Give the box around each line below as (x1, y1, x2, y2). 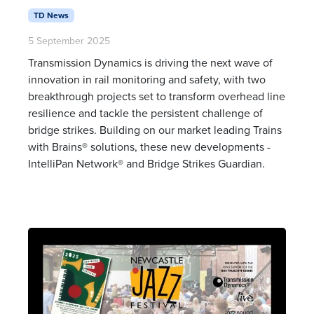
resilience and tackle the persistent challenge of (28, 105, 263, 121)
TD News (33, 8, 69, 21)
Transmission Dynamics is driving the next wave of (28, 55, 273, 71)
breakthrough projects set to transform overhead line (28, 88, 285, 104)
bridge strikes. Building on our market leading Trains (28, 122, 282, 138)
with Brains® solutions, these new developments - (28, 139, 271, 155)
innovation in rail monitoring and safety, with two (28, 71, 266, 88)
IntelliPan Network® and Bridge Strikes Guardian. (28, 156, 265, 172)
